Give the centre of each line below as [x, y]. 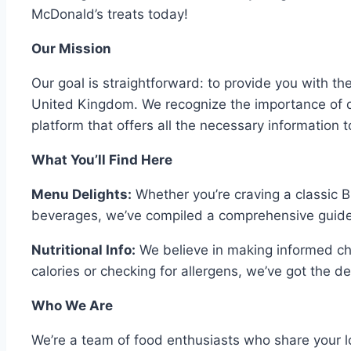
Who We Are [72, 306]
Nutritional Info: [83, 250]
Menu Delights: [81, 195]
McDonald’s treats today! [110, 14]
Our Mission [71, 49]
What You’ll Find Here [102, 160]
